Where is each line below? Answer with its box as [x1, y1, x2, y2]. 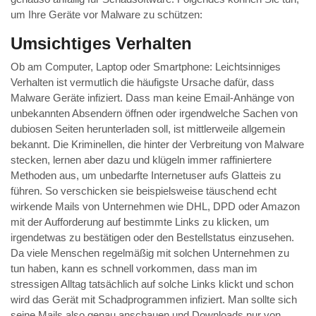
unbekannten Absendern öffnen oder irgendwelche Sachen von [11, 107, 298, 120]
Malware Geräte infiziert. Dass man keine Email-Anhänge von [11, 92, 294, 104]
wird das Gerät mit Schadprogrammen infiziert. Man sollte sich [11, 293, 297, 306]
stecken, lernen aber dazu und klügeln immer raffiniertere [11, 154, 272, 166]
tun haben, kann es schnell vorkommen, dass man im [11, 262, 257, 275]
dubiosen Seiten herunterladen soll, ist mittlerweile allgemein [11, 123, 285, 135]
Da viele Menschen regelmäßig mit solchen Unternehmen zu [11, 247, 289, 260]
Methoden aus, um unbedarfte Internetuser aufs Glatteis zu [11, 169, 281, 182]
